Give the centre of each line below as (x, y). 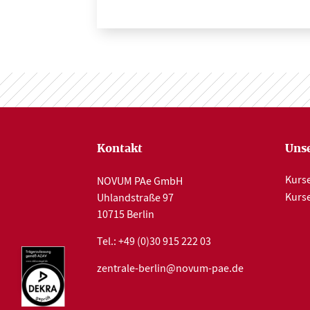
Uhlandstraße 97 (135, 198)
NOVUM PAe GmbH (140, 181)
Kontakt (120, 149)
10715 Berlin (126, 215)
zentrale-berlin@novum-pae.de (170, 268)
